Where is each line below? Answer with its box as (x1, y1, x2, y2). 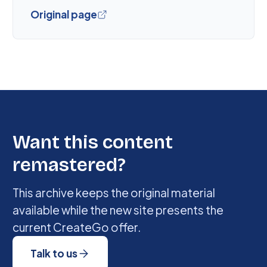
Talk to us (30, 247, 77, 260)
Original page (30, 7, 97, 21)
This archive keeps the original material (13, 185, 216, 200)
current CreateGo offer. (13, 220, 142, 235)
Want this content (13, 131, 173, 154)
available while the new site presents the (13, 203, 224, 218)
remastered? (13, 153, 126, 177)
